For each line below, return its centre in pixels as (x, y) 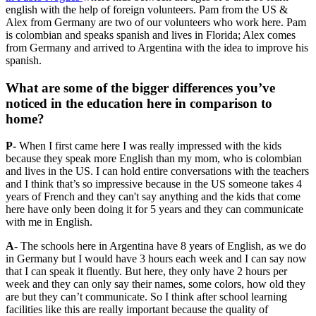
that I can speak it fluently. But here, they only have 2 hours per (146, 272)
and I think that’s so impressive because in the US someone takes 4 (154, 184)
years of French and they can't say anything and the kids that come (153, 197)
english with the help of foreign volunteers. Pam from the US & (147, 9)
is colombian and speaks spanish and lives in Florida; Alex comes (151, 35)
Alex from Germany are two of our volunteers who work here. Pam (156, 22)
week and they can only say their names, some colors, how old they (156, 284)
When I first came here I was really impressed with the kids (150, 146)
